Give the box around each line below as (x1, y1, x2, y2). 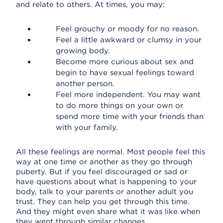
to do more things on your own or (56, 101, 183, 110)
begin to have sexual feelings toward (56, 68, 194, 77)
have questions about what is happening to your (16, 177, 197, 186)
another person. (56, 79, 114, 88)
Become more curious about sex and (56, 57, 194, 66)
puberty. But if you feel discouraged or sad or (16, 167, 188, 176)
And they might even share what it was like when (16, 207, 200, 216)
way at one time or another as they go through (16, 157, 192, 166)
